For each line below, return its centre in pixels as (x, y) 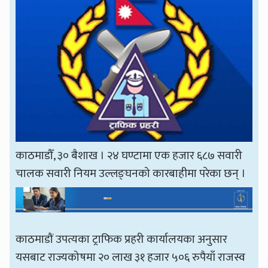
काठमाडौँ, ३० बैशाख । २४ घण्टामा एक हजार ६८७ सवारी (129, 156)
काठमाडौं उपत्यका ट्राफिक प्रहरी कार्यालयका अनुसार (122, 240)
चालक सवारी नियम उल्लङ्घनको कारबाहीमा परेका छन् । (131, 174)
